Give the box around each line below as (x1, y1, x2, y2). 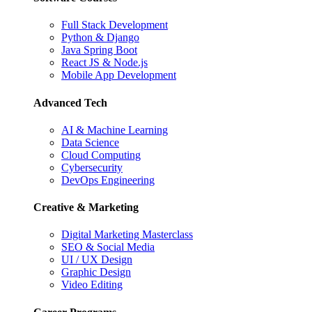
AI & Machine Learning (61, 123, 168, 136)
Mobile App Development (61, 69, 176, 81)
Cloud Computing (61, 148, 141, 161)
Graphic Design (61, 266, 131, 279)
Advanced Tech (33, 96, 107, 109)
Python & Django (61, 31, 139, 44)
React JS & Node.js (61, 56, 148, 69)
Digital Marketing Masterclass (61, 228, 193, 241)
